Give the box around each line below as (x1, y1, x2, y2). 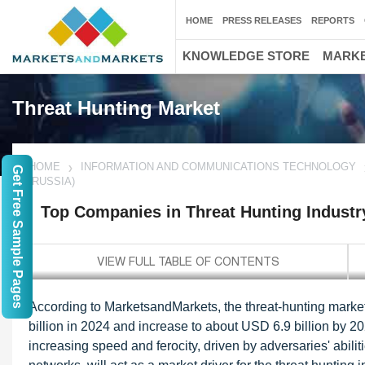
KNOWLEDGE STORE (182, 49, 310, 63)
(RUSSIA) (29, 175, 75, 187)
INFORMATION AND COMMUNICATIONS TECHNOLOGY (77, 161, 359, 173)
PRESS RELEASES (222, 15, 301, 25)
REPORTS (311, 15, 354, 25)
